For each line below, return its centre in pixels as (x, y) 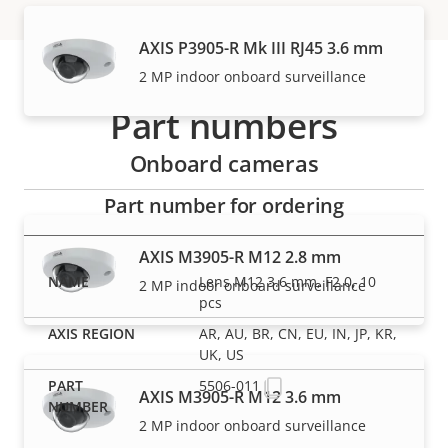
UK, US (222, 354)
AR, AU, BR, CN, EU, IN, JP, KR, (298, 333)
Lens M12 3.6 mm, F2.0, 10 (288, 281)
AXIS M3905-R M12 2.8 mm (240, 256)
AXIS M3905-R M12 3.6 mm (240, 396)
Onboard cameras (224, 162)
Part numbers (224, 125)
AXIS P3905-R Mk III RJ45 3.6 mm (261, 47)
